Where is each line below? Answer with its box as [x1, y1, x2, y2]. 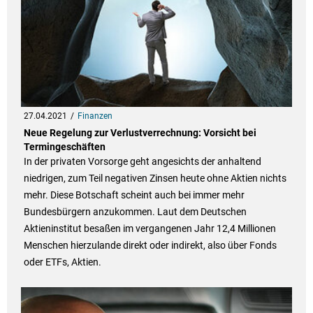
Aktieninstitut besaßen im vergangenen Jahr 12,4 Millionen [23, 223, 276, 235]
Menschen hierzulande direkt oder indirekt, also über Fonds [23, 240, 277, 252]
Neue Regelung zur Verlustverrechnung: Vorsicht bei [23, 127, 256, 139]
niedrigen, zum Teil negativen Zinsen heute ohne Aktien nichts [23, 173, 286, 184]
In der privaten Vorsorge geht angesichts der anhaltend [23, 156, 261, 168]
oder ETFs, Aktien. [23, 256, 101, 268]
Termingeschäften [23, 141, 105, 153]
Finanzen [77, 111, 112, 122]
